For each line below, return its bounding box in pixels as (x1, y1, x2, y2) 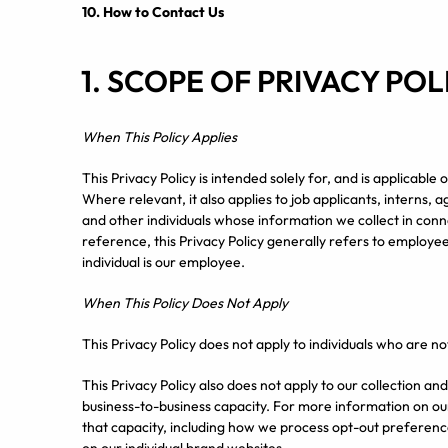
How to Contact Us (103, 3, 224, 21)
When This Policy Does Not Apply (82, 294, 288, 312)
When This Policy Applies (82, 128, 237, 146)
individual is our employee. (82, 253, 245, 271)
